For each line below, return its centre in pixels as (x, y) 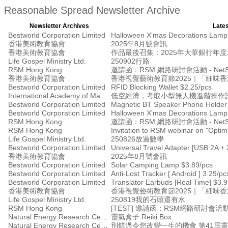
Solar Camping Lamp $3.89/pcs (162, 165)
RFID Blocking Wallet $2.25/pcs (161, 87)
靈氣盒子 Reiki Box (141, 217)
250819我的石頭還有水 (148, 199)
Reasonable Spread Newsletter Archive (92, 10)
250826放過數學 (137, 139)
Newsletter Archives (59, 26)
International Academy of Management (104, 95)
